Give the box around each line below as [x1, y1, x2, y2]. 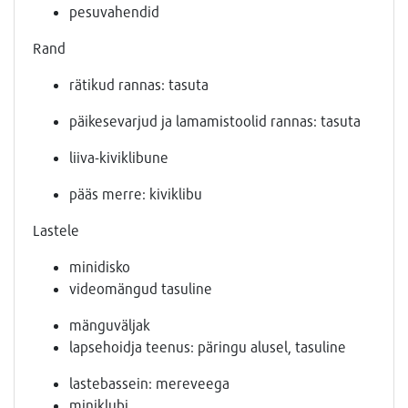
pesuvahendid [69, 3, 159, 21]
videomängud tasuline [69, 280, 212, 298]
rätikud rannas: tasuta [69, 76, 209, 94]
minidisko [69, 258, 130, 276]
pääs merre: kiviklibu [69, 185, 202, 203]
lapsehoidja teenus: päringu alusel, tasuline [69, 338, 346, 356]
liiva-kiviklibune [69, 148, 168, 167]
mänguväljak [69, 316, 150, 334]
